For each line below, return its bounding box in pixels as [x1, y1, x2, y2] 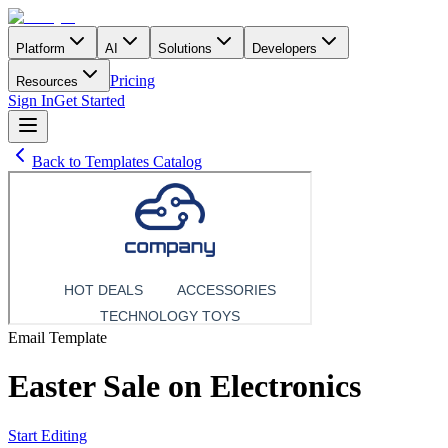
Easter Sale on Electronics [8, 368, 361, 405]
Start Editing [8, 426, 87, 444]
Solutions [158, 41, 212, 56]
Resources [16, 74, 78, 89]
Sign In [8, 92, 54, 109]
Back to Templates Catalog [32, 153, 202, 170]
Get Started [54, 92, 125, 109]
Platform [16, 41, 65, 56]
